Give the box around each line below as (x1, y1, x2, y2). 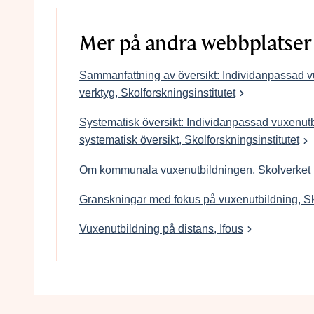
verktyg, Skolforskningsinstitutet (79, 87, 235, 100)
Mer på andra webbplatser (79, 32, 312, 57)
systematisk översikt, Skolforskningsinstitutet (79, 134, 299, 146)
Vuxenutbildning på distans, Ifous (79, 223, 243, 235)
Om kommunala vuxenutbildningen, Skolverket (79, 163, 310, 176)
